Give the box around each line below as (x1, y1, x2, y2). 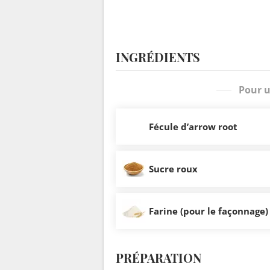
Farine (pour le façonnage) (149, 204, 268, 217)
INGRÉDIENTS (116, 49, 200, 66)
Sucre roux (149, 162, 198, 175)
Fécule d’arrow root (149, 120, 237, 133)
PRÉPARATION (116, 249, 201, 266)
